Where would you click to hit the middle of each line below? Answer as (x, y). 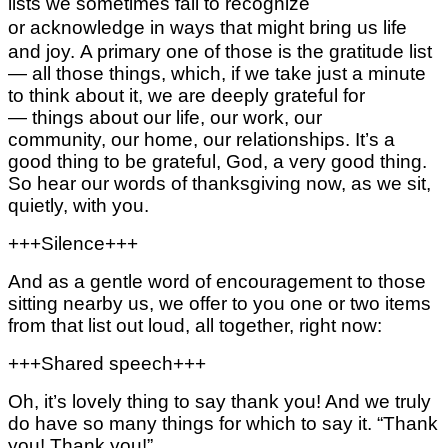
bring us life (358, 27)
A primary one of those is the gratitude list (256, 51)
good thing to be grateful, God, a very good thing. (217, 161)
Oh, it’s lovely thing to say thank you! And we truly (219, 401)
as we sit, (391, 183)
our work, (252, 117)
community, (59, 139)
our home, (157, 139)
